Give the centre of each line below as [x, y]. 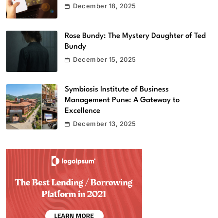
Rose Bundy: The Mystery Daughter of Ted [135, 36]
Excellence [82, 111]
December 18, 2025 [105, 6]
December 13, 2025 [105, 123]
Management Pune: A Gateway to [122, 100]
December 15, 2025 [105, 59]
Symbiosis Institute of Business [117, 89]
